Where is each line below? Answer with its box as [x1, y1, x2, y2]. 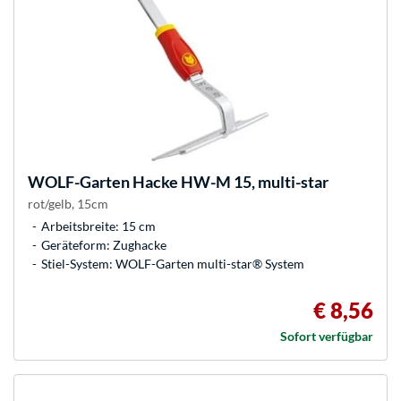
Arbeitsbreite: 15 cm [41, 218, 156, 235]
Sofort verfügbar [280, 328, 373, 345]
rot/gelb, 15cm [28, 196, 108, 212]
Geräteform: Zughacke [41, 237, 166, 253]
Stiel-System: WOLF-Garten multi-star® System [41, 256, 304, 272]
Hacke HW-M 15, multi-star [130, 172, 328, 192]
